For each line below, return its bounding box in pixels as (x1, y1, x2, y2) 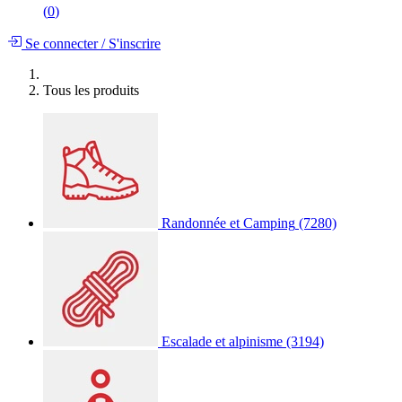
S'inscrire (105, 35, 161, 51)
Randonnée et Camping (162, 214, 295, 231)
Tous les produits (43, 82, 139, 98)
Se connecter (22, 35, 101, 51)
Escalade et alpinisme (162, 333, 283, 349)
